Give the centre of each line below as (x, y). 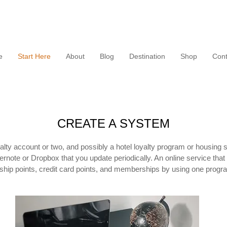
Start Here (34, 56)
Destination (147, 56)
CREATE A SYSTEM (113, 123)
